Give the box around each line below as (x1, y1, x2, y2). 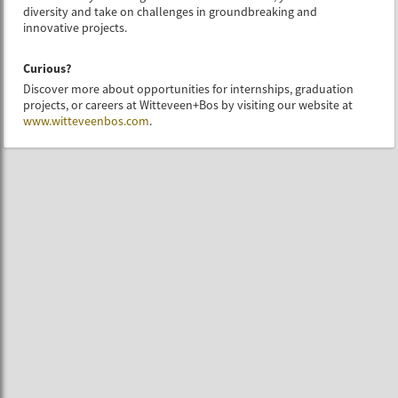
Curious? (23, 60, 72, 76)
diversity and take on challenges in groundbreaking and (23, 3, 318, 20)
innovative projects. (23, 19, 128, 36)
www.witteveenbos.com (23, 112, 150, 129)
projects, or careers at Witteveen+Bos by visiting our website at (23, 96, 354, 113)
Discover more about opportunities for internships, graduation (23, 80, 354, 97)
